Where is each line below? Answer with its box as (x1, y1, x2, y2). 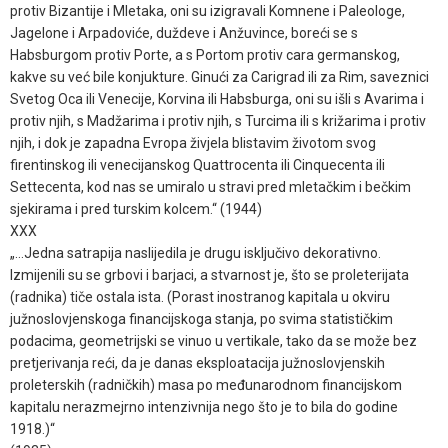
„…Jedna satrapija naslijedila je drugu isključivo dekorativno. (10, 244, 381, 261)
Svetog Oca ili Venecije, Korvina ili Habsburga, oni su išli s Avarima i (10, 90, 424, 107)
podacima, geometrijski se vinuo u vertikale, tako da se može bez (10, 332, 417, 349)
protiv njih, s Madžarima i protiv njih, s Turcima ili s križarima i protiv (10, 112, 426, 129)
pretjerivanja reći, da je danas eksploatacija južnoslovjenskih (10, 354, 385, 371)
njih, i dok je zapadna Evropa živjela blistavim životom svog (10, 134, 376, 151)
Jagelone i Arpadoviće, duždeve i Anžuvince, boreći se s (10, 24, 358, 41)
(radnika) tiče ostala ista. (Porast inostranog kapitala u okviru (10, 288, 390, 305)
